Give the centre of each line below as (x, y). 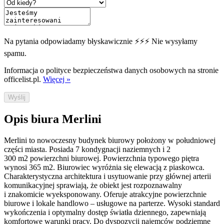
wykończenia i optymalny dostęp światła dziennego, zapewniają (105, 212)
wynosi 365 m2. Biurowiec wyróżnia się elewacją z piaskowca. (104, 167)
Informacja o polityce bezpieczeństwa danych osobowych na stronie (111, 70)
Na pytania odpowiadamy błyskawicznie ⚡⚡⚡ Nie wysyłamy (101, 41)
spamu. (15, 53)
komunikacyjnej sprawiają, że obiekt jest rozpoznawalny (93, 185)
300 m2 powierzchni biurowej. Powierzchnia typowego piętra (101, 158)
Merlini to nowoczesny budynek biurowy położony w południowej (110, 140)
